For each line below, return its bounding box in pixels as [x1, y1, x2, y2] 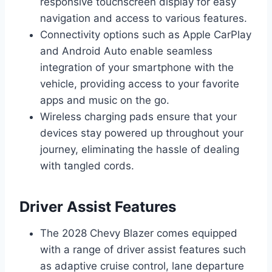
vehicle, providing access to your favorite [40, 78, 239, 90]
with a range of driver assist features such [40, 243, 246, 256]
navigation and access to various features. [40, 12, 247, 25]
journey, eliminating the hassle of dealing [40, 143, 239, 156]
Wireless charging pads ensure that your [40, 110, 237, 123]
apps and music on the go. [40, 94, 169, 107]
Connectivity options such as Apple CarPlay [40, 29, 251, 41]
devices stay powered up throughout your [40, 127, 243, 140]
